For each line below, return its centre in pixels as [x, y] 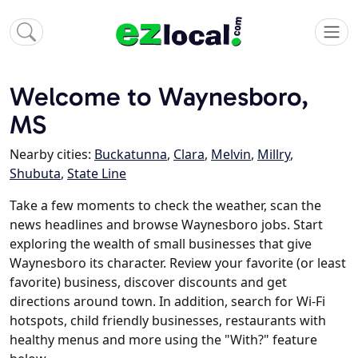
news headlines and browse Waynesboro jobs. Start [166, 225]
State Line [97, 174]
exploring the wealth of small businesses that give [161, 244]
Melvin [231, 155]
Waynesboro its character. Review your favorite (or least [178, 263]
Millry [274, 155]
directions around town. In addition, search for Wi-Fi [167, 302]
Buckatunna [131, 155]
